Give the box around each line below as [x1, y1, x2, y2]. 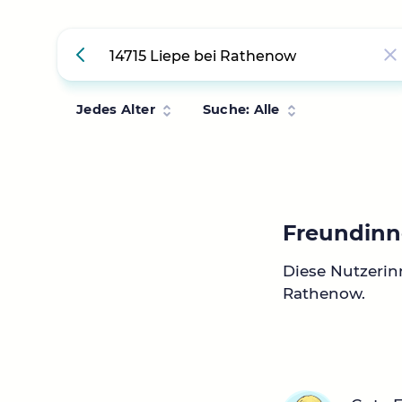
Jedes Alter [76, 101, 155, 118]
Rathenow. [283, 284, 366, 303]
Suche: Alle [202, 101, 280, 118]
